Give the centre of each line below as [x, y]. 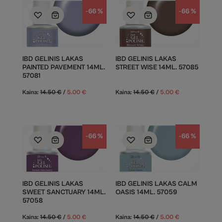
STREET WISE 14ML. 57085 [157, 67]
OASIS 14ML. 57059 [146, 192]
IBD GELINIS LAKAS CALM [156, 184]
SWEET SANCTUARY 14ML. [64, 192]
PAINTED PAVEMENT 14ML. [63, 67]
